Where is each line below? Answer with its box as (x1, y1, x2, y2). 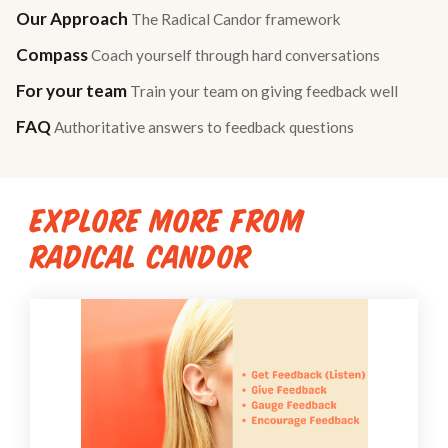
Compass (16, 43, 91, 65)
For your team (16, 79, 130, 101)
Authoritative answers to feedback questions (54, 117, 354, 136)
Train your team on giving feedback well (130, 81, 398, 100)
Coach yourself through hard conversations (91, 45, 380, 64)
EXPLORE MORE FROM (30, 198, 304, 243)
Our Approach (16, 7, 131, 29)
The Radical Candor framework (131, 9, 341, 28)
